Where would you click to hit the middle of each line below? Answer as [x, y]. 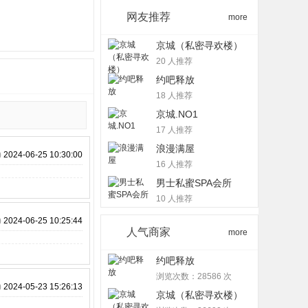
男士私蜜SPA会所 [194, 183]
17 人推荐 [174, 130]
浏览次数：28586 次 [194, 276]
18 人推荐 [174, 96]
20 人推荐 [174, 61]
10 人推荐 [174, 199]
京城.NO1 [177, 114]
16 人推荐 [174, 164]
